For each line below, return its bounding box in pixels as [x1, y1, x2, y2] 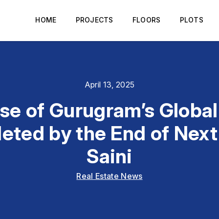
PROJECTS [75, 16, 113, 24]
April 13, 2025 [84, 80, 135, 89]
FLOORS [132, 16, 160, 24]
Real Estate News [76, 171, 143, 181]
